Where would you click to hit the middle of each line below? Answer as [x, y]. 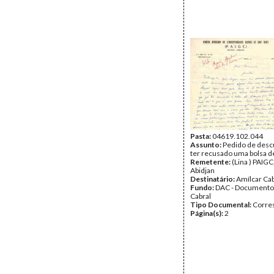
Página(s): [207, 213]
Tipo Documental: [221, 205]
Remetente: [211, 162]
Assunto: [206, 145]
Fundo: [203, 187]
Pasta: [201, 136]
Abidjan [202, 170]
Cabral [201, 196]
